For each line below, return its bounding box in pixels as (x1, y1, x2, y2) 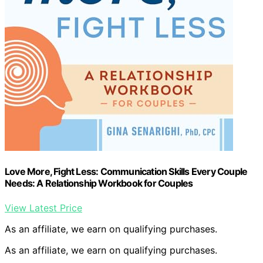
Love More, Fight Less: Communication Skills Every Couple (5, 166, 248, 178)
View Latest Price (5, 201, 82, 214)
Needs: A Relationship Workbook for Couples (5, 177, 193, 190)
